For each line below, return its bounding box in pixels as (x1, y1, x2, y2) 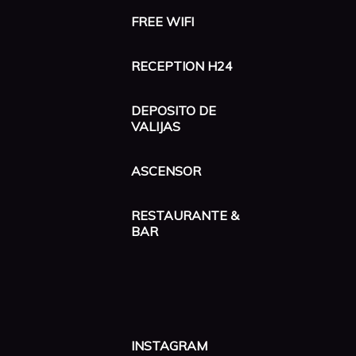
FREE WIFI (131, 14, 194, 29)
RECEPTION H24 (131, 58, 233, 74)
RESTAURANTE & (131, 207, 239, 223)
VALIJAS (131, 118, 180, 134)
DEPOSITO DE (131, 103, 216, 118)
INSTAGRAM (131, 338, 207, 354)
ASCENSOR (131, 163, 201, 179)
